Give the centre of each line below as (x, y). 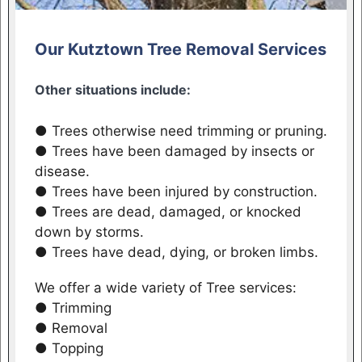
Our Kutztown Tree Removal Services (180, 50)
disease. (62, 171)
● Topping (69, 349)
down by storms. (89, 232)
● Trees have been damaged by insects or (174, 151)
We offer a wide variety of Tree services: (165, 288)
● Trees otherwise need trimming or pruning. (181, 130)
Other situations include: (112, 90)
